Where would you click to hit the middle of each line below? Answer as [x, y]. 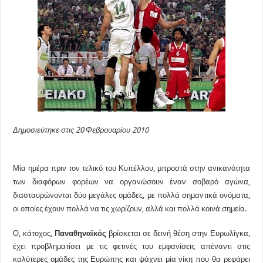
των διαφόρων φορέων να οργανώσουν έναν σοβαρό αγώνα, [131, 182]
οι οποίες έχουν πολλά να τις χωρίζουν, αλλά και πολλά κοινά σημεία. [130, 209]
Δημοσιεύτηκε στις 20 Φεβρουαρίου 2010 [81, 130]
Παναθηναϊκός [82, 233]
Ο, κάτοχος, [34, 233]
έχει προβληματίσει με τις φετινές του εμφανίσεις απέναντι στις [131, 246]
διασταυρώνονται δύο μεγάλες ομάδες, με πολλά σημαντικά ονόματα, [131, 195]
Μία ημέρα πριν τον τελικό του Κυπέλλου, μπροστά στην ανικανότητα [131, 168]
